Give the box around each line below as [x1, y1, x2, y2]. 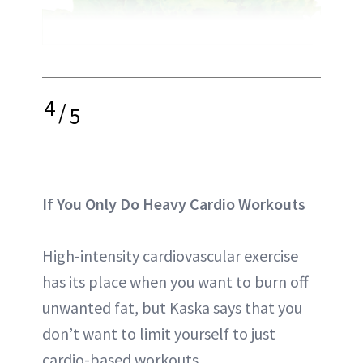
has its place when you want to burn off [42, 271, 309, 293]
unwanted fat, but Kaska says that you [42, 297, 302, 318]
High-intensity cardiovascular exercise [42, 246, 298, 267]
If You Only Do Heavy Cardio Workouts [42, 194, 305, 215]
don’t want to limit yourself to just [42, 323, 275, 344]
